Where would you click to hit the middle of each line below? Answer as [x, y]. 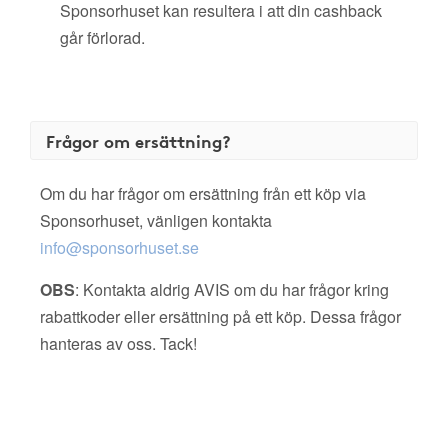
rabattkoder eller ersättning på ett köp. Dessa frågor [220, 316]
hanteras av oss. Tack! [118, 343]
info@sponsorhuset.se [119, 247]
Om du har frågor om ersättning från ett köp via [203, 193]
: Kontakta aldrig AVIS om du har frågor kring [232, 289]
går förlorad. [102, 37]
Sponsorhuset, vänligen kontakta [156, 220]
